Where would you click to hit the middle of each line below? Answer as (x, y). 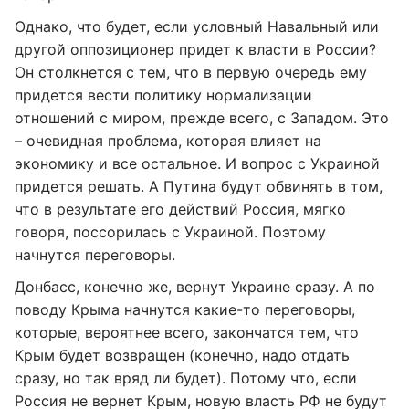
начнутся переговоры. (95, 255)
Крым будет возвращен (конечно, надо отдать (182, 355)
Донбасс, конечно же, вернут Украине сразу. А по (195, 287)
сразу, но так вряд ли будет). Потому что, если (186, 378)
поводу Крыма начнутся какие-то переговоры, (185, 309)
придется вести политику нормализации (163, 95)
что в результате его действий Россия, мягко (180, 209)
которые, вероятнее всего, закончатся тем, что (187, 332)
